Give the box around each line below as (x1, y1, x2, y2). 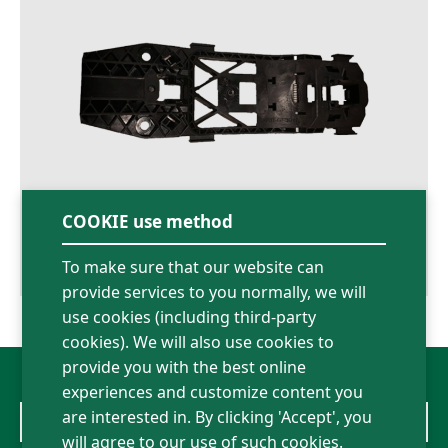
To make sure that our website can (62, 256, 325, 278)
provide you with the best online (62, 356, 307, 378)
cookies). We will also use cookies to (62, 331, 335, 353)
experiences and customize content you (62, 381, 364, 403)
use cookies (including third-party (62, 306, 317, 328)
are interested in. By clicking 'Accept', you (62, 406, 373, 428)
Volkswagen (30, 415, 112, 430)
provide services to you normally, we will (62, 281, 367, 303)
